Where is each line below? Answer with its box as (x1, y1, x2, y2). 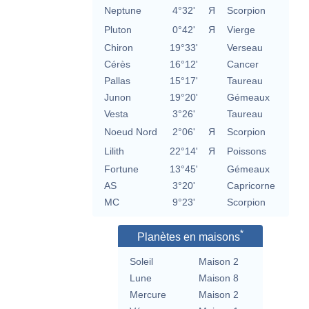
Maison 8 (199, 272, 239, 284)
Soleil (130, 256, 153, 268)
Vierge (226, 24, 255, 36)
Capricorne (226, 180, 275, 192)
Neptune (103, 5, 141, 17)
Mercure (130, 289, 166, 301)
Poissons (226, 146, 266, 157)
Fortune (103, 163, 139, 175)
